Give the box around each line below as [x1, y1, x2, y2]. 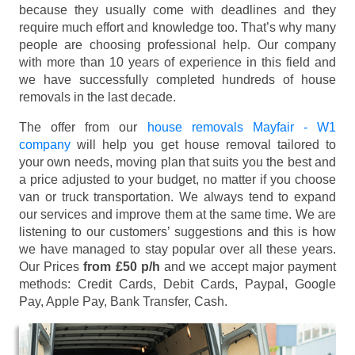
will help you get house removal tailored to [71, 137, 336, 151]
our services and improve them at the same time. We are [19, 207, 336, 221]
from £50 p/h [83, 259, 160, 273]
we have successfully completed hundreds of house [19, 72, 336, 86]
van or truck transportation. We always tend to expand [19, 189, 336, 204]
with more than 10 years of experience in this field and [19, 55, 336, 69]
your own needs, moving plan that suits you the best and [19, 155, 336, 169]
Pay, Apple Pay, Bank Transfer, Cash [19, 294, 224, 308]
